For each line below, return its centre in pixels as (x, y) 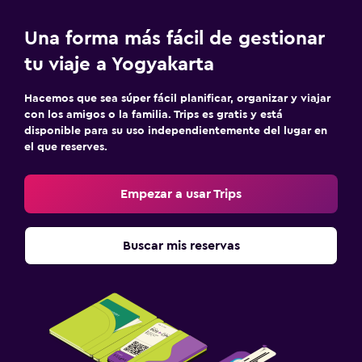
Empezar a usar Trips (181, 194)
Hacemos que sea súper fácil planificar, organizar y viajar (177, 98)
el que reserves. (66, 147)
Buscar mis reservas (181, 245)
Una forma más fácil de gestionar (175, 38)
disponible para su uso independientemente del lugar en (176, 130)
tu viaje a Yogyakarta (119, 64)
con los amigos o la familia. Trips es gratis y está (154, 114)
